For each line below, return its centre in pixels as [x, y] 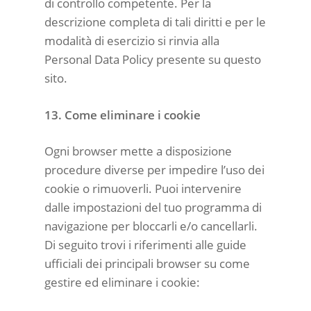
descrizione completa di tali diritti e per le [155, 22]
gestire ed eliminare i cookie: [122, 282]
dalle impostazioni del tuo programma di [153, 207]
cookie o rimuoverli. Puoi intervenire [143, 188]
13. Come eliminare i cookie [123, 115]
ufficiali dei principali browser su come [147, 263]
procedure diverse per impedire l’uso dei [154, 170]
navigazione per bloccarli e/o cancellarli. [151, 226]
